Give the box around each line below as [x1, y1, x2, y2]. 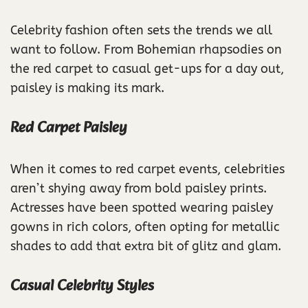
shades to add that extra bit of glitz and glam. [10, 239, 281, 254]
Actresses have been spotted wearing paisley [10, 200, 273, 216]
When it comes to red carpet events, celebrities [10, 162, 285, 177]
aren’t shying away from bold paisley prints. [10, 181, 267, 197]
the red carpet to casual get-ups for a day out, [10, 61, 284, 77]
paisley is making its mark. [10, 80, 164, 96]
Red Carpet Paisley [10, 115, 127, 142]
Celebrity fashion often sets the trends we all [10, 23, 272, 38]
